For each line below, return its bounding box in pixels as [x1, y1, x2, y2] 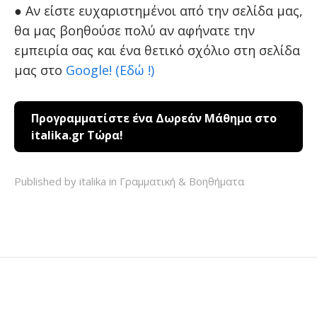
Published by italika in [13, 173, 117, 188]
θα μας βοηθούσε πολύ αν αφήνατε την [13, 21, 255, 39]
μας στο [13, 61, 66, 79]
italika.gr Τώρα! [30, 127, 123, 143]
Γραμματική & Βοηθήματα [119, 173, 244, 188]
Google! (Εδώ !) [65, 61, 154, 79]
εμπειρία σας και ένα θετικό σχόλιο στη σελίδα [13, 41, 300, 59]
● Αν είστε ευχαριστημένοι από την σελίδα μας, [13, 1, 303, 19]
